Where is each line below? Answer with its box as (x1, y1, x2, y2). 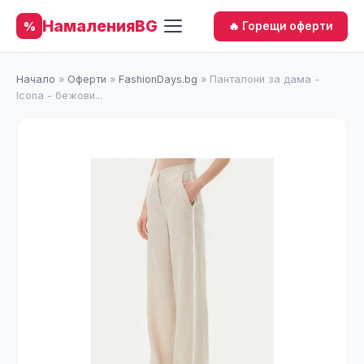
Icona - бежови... (16, 89, 102, 102)
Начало (16, 73, 55, 85)
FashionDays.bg (119, 73, 197, 85)
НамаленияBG (42, 16, 158, 36)
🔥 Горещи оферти (228, 19, 333, 32)
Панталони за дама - (210, 73, 319, 85)
